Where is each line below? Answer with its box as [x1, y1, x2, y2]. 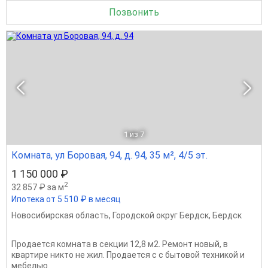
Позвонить [109, 6, 159, 18]
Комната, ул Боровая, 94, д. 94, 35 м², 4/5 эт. [11, 149, 208, 161]
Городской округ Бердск [112, 210, 209, 220]
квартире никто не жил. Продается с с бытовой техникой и [11, 249, 245, 260]
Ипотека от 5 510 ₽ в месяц [11, 194, 121, 204]
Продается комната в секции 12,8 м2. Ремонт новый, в [11, 239, 228, 249]
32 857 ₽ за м [11, 182, 64, 192]
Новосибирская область [11, 210, 109, 220]
